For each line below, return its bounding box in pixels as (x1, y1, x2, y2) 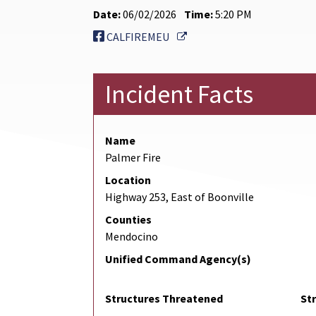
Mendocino (105, 229, 158, 244)
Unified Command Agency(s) (105, 252, 251, 267)
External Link (186, 29, 250, 44)
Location (105, 173, 151, 188)
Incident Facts (105, 78, 253, 111)
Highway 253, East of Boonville (105, 190, 254, 205)
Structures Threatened (105, 291, 223, 306)
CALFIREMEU (104, 30, 171, 44)
